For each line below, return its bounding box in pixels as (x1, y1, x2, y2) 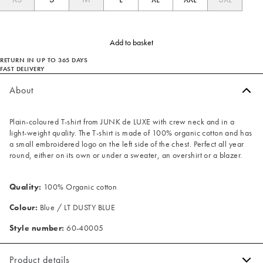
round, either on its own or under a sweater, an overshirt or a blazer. (9, 149, 242, 160)
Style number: (9, 222, 65, 233)
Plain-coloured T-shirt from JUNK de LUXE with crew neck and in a (9, 116, 234, 127)
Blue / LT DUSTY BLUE (38, 201, 116, 213)
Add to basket (110, 36, 153, 48)
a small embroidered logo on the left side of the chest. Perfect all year (9, 138, 244, 149)
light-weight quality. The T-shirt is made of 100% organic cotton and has (9, 127, 252, 138)
